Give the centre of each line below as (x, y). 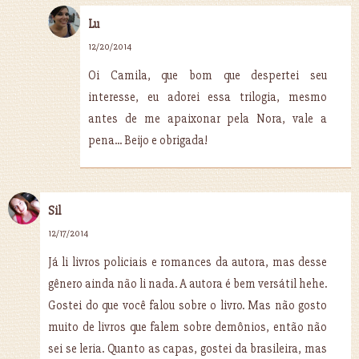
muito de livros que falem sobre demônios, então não (188, 327)
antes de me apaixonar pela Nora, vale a (208, 118)
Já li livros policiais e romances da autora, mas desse (188, 262)
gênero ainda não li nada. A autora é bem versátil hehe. (188, 283)
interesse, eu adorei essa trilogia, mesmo (208, 97)
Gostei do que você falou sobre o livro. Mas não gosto (188, 305)
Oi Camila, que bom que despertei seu (208, 75)
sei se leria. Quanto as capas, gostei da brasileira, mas (188, 348)
